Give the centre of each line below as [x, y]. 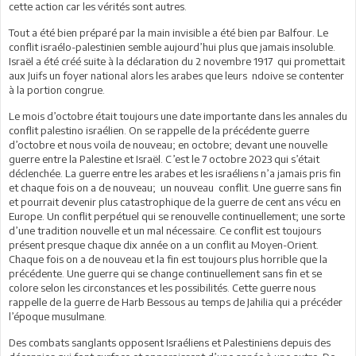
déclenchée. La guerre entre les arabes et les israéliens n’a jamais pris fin [175, 173]
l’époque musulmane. [58, 316]
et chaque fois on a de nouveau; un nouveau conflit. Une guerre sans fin [175, 187]
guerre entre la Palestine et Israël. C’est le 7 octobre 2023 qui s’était [164, 159]
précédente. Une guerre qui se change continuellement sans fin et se [165, 273]
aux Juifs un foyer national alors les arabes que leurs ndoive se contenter [176, 75]
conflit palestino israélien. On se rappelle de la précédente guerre [159, 130]
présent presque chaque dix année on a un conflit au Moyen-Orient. [164, 244]
